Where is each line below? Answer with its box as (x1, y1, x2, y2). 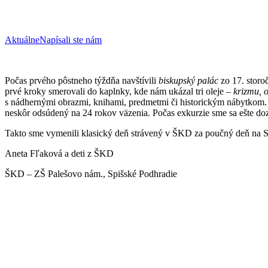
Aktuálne (5, 34, 39, 45)
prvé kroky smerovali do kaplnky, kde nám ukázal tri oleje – (5, 86, 233, 96)
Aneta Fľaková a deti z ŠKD (5, 148, 114, 159)
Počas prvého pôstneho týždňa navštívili (5, 75, 159, 86)
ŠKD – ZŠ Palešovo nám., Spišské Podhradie (5, 168, 177, 179)
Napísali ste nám (39, 34, 102, 45)
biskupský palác (159, 75, 218, 86)
